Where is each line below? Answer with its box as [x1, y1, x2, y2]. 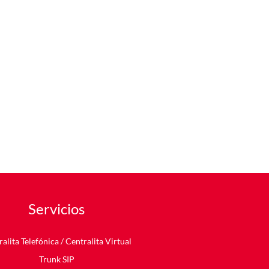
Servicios [28, 200, 85, 218]
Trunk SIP [38, 254, 74, 265]
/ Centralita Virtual [59, 236, 131, 247]
